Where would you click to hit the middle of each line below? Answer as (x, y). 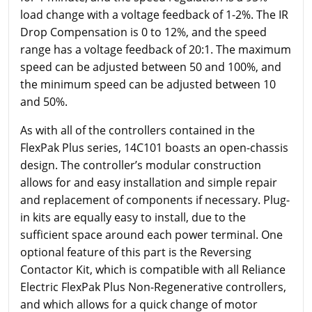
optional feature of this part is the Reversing (136, 252)
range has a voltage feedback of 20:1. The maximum (156, 49)
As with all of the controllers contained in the (138, 130)
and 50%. (44, 102)
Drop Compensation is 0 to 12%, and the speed (143, 32)
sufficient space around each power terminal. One (151, 235)
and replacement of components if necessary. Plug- (155, 200)
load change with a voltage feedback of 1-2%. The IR (154, 15)
